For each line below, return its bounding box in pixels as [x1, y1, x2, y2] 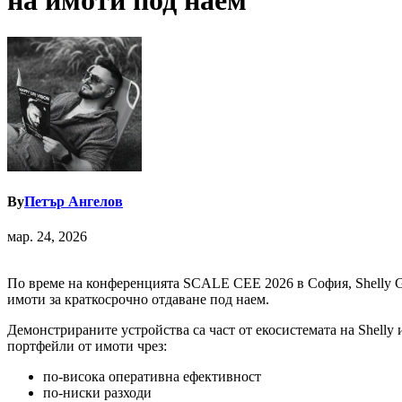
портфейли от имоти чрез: [7, 338, 167, 354]
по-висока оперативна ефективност [43, 369, 261, 385]
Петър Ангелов [24, 194, 123, 210]
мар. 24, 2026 [7, 229, 87, 245]
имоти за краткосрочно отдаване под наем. [7, 292, 269, 308]
